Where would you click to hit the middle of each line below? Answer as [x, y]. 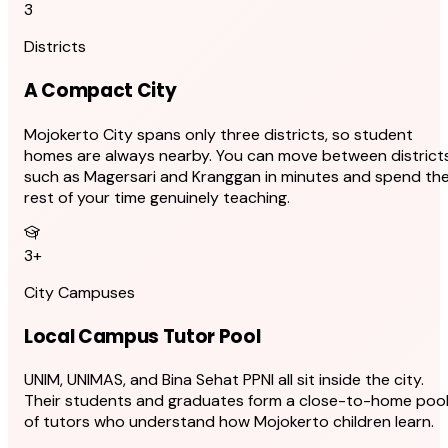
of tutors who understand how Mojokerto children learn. [229, 422]
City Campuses [79, 292]
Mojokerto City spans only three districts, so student [218, 134]
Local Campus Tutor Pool [142, 336]
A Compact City [100, 91]
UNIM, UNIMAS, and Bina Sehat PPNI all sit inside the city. [224, 380]
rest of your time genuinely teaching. [157, 197]
